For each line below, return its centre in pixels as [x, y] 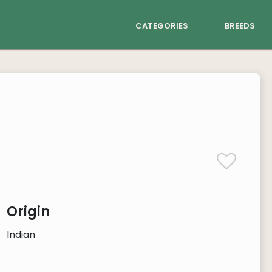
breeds [240, 25]
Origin [28, 212]
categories [162, 25]
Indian [21, 235]
